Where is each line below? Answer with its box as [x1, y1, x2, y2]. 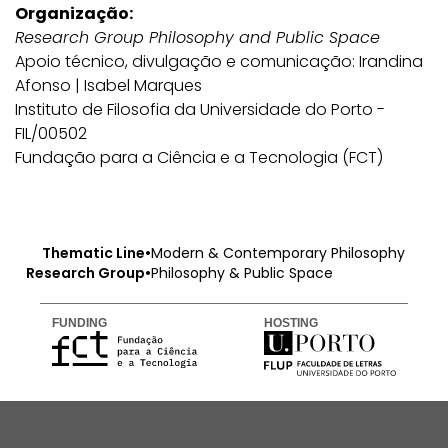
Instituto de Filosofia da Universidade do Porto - [15, 97, 385, 121]
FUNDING [51, 315, 107, 330]
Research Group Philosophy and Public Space [15, 25, 380, 49]
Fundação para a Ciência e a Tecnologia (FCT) [15, 145, 383, 169]
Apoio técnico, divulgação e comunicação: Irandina [15, 49, 423, 73]
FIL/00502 [15, 121, 87, 145]
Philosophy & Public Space [151, 262, 333, 283]
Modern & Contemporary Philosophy [151, 242, 405, 263]
